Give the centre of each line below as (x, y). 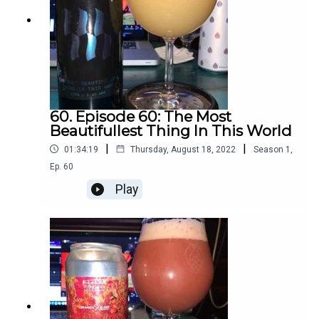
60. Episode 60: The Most (141, 117)
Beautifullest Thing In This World (171, 131)
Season (268, 149)
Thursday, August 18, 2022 (183, 149)
